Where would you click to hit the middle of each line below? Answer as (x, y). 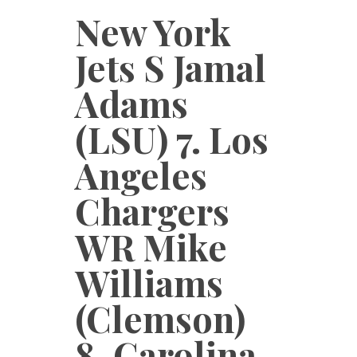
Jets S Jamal (171, 67)
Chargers (152, 210)
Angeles (141, 175)
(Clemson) (160, 318)
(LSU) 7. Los (172, 139)
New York (153, 31)
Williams (149, 282)
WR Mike (151, 246)
